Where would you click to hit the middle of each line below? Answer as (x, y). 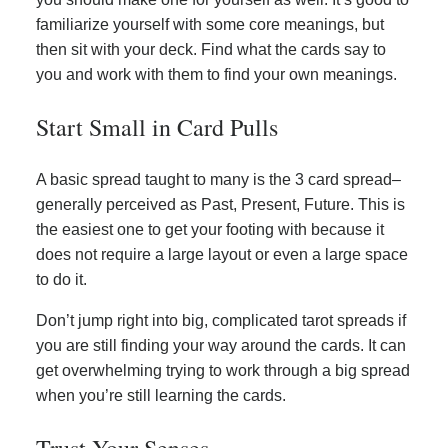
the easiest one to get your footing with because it (210, 229)
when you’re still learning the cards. (161, 395)
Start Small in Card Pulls (157, 126)
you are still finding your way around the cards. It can (221, 345)
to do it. (61, 279)
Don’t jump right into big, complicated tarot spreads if (221, 320)
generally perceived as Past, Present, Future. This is (220, 204)
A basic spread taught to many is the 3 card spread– (218, 179)
